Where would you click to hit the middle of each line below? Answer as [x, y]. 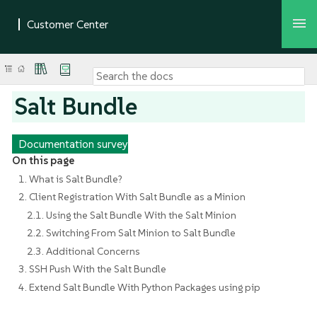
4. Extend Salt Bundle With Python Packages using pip [139, 287]
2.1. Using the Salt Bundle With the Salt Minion [132, 215]
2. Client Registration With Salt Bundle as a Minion [132, 197]
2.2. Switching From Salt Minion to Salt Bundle [132, 233]
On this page [43, 160]
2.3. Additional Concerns [84, 251]
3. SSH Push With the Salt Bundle [92, 269]
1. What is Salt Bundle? [70, 179]
